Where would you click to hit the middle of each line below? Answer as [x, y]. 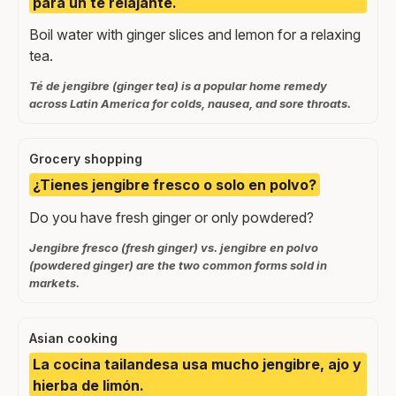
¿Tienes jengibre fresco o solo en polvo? [175, 185]
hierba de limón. [88, 385]
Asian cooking [73, 338]
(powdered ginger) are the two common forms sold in [178, 265]
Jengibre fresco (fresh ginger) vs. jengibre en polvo [174, 247]
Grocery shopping [86, 159]
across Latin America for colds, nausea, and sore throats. [190, 104]
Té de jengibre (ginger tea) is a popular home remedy [178, 86]
